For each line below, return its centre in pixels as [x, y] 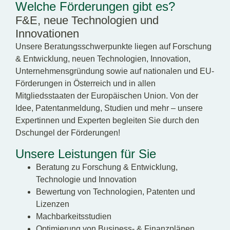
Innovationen [47, 34]
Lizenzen [53, 204]
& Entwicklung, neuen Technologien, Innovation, [103, 59]
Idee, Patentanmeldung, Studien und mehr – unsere [109, 108]
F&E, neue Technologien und [87, 21]
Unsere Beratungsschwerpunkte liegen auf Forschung [113, 47]
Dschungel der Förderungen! [68, 133]
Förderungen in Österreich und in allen [85, 84]
